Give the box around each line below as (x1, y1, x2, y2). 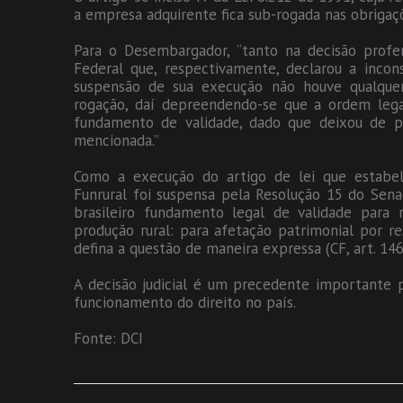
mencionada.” (74, 130, 159, 151)
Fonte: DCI (74, 328, 143, 349)
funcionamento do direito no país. (74, 292, 296, 313)
